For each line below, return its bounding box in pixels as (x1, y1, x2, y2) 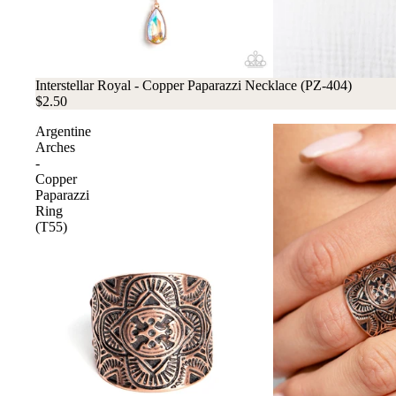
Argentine (35, 123, 91, 139)
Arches (35, 139, 75, 155)
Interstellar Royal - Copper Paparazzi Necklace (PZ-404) (35, 77, 352, 93)
